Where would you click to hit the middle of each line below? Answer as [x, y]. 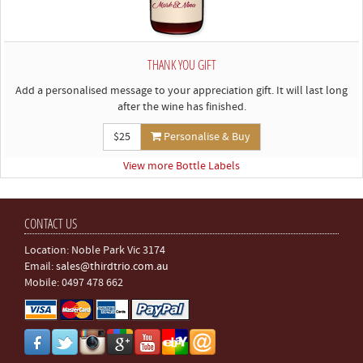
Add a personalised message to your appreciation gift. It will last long [181, 91]
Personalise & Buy [205, 137]
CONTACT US [51, 223]
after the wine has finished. [181, 107]
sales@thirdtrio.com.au [112, 267]
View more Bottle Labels [181, 166]
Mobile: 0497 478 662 [74, 283]
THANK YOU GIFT [181, 64]
